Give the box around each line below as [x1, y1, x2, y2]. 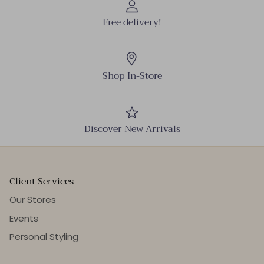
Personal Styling [9, 230, 78, 243]
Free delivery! [103, 14, 161, 31]
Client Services [9, 173, 74, 190]
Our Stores [9, 193, 56, 206]
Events [9, 212, 38, 225]
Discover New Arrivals [84, 121, 180, 137]
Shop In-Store [102, 67, 162, 84]
